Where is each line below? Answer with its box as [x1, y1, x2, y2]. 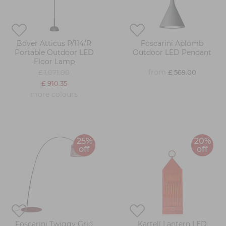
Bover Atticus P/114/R [17, 39, 91, 48]
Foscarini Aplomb [141, 39, 203, 48]
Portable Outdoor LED [14, 48, 94, 58]
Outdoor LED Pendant [133, 48, 211, 58]
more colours [30, 90, 78, 99]
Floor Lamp [33, 57, 75, 67]
